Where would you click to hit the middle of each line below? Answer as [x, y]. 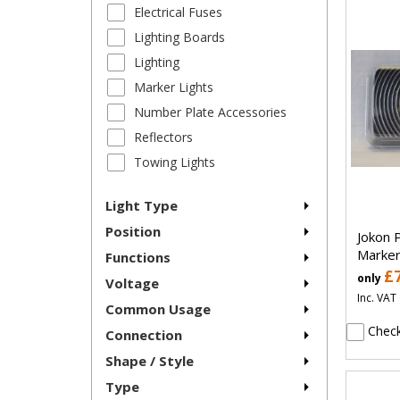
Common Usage [158, 309]
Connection [144, 335]
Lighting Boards [179, 37]
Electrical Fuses [178, 12]
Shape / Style [150, 361]
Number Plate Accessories [210, 112]
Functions [138, 258]
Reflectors [163, 137]
